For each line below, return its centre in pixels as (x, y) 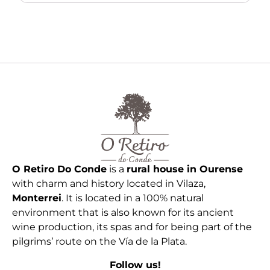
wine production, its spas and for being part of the (132, 227)
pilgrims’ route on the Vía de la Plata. (99, 242)
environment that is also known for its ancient (123, 213)
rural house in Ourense (185, 169)
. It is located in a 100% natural (133, 198)
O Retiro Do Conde (59, 169)
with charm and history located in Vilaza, (109, 184)
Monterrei (37, 198)
